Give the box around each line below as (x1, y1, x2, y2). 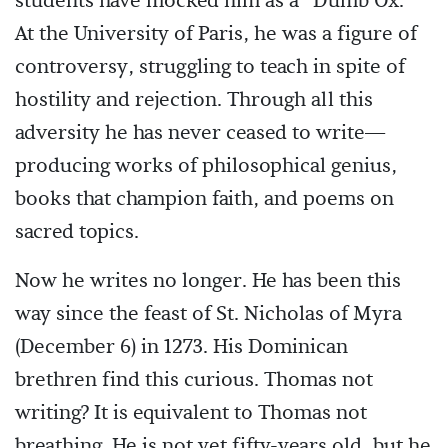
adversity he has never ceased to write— (15, 120, 386, 146)
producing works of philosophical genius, (15, 153, 397, 179)
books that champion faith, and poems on (15, 186, 394, 212)
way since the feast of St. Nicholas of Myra (15, 301, 402, 327)
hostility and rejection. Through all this (15, 87, 373, 113)
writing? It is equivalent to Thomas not (15, 400, 367, 426)
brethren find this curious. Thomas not (15, 367, 373, 393)
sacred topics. (15, 219, 139, 245)
